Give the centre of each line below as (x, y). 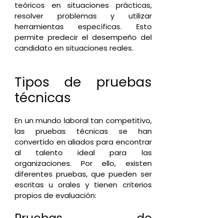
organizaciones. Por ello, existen (83, 163)
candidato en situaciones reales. (74, 48)
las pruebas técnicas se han (83, 131)
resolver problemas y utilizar (83, 16)
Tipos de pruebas (83, 82)
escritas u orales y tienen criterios (83, 184)
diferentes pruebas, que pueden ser (83, 174)
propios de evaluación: (55, 195)
